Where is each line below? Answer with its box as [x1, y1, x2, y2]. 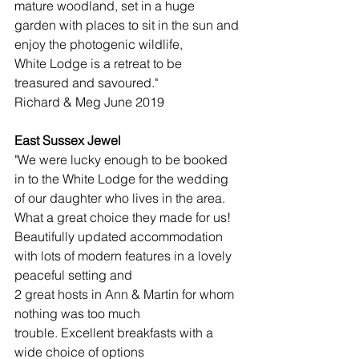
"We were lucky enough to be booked [14, 151, 231, 167]
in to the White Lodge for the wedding [14, 170, 232, 187]
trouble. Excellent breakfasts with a [14, 324, 216, 341]
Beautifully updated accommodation [14, 228, 226, 244]
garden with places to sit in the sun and [14, 16, 242, 33]
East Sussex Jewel [14, 131, 121, 148]
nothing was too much [14, 305, 143, 321]
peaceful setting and [14, 266, 135, 283]
